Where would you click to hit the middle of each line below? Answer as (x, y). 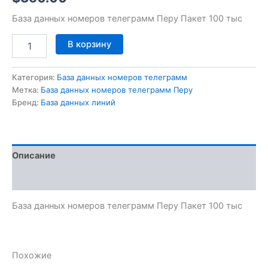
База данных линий (78, 103)
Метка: (26, 90)
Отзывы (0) (37, 179)
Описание (34, 155)
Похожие (32, 255)
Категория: (34, 77)
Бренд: (26, 103)
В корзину (89, 45)
